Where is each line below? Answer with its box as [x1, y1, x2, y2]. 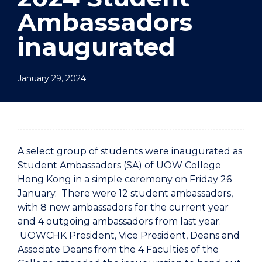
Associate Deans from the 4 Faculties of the [18, 244, 219, 255]
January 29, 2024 [18, 73, 86, 84]
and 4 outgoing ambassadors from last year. [18, 216, 221, 227]
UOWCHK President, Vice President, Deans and [18, 230, 240, 241]
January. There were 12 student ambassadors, [18, 188, 233, 199]
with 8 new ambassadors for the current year [18, 202, 229, 213]
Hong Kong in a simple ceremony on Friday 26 [18, 174, 232, 185]
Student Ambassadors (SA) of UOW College [18, 160, 221, 171]
